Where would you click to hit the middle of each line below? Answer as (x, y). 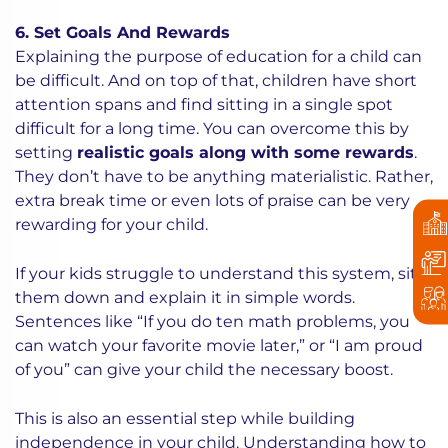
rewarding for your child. (111, 224)
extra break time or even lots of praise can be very (212, 200)
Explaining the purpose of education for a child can (218, 56)
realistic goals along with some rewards (245, 152)
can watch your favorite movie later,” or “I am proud (219, 345)
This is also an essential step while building (185, 418)
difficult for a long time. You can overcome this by (212, 128)
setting (46, 152)
